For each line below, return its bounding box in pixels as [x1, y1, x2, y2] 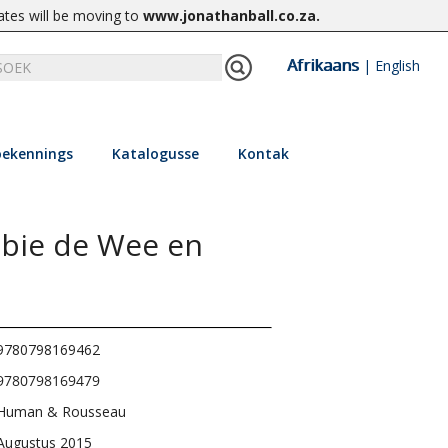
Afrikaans [286, 54, 359, 76]
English [374, 56, 420, 75]
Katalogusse [111, 144, 199, 163]
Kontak [237, 144, 289, 163]
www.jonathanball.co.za [143, 6, 316, 25]
